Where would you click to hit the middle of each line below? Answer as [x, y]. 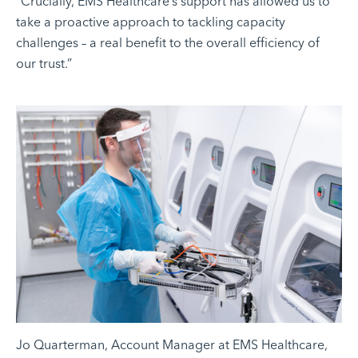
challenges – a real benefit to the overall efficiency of [168, 42]
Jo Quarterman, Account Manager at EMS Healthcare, [172, 345]
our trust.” [44, 63]
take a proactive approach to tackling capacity [151, 22]
